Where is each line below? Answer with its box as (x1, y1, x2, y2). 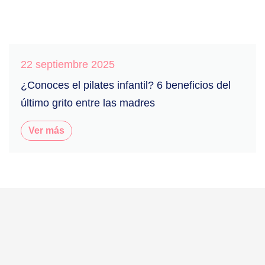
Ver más (28, 125, 64, 135)
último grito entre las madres (21, 96, 155, 109)
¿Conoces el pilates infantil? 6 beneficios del (21, 79, 231, 91)
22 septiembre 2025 (21, 58, 115, 70)
